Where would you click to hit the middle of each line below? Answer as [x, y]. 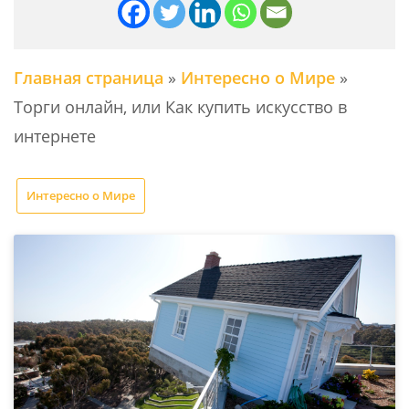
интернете [55, 136]
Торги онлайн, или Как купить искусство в [180, 107]
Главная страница [89, 78]
